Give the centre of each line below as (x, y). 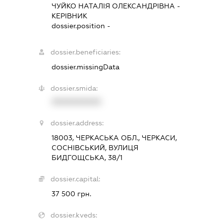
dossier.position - (81, 26)
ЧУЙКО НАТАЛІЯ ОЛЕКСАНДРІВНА (113, 6)
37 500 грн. (72, 194)
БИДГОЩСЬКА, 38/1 (87, 158)
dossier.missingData (86, 67)
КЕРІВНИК (70, 16)
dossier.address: (77, 123)
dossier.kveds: (74, 215)
